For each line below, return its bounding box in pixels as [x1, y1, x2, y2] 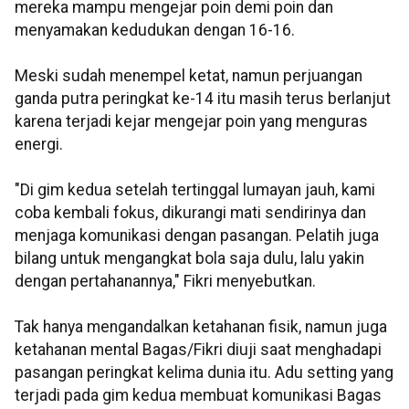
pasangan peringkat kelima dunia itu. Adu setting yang [15, 363, 393, 383]
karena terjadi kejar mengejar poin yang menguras [15, 112, 368, 131]
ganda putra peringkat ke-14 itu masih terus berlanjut [15, 89, 391, 109]
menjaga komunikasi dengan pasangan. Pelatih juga [15, 226, 379, 246]
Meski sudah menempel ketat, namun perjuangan [15, 67, 362, 86]
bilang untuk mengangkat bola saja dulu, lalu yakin [15, 249, 364, 268]
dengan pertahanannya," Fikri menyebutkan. [15, 272, 316, 291]
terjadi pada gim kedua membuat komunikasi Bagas [15, 386, 382, 405]
